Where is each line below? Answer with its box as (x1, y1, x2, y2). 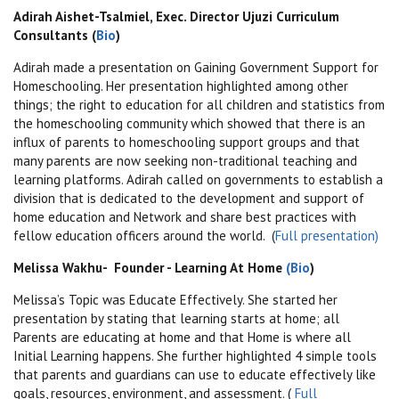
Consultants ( (13, 26, 96, 44)
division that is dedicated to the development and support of (13, 189, 364, 207)
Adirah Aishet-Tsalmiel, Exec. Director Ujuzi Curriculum (13, 7, 339, 25)
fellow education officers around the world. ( (13, 226, 275, 244)
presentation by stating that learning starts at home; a (13, 309, 330, 327)
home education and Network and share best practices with (13, 208, 356, 225)
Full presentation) (275, 226, 379, 244)
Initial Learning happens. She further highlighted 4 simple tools (13, 346, 377, 364)
